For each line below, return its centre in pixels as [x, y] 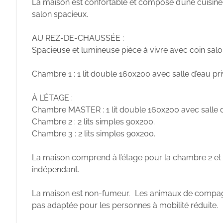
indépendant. [56, 169]
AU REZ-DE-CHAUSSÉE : [80, 38]
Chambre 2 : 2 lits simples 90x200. [93, 122]
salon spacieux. [60, 14]
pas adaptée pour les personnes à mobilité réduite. [125, 205]
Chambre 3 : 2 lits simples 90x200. [94, 134]
